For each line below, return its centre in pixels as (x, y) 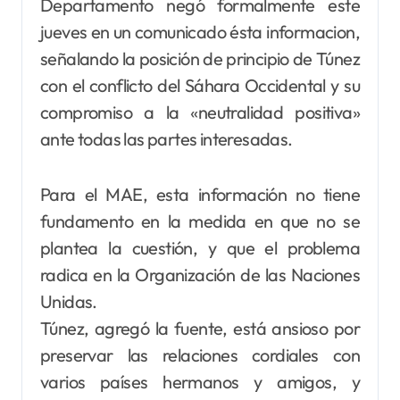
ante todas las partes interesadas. (167, 139)
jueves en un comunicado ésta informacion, (200, 32)
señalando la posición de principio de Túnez (200, 59)
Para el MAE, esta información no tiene (200, 195)
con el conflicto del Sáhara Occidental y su (200, 86)
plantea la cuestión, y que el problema (200, 248)
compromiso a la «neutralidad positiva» (200, 112)
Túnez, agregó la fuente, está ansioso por (200, 329)
